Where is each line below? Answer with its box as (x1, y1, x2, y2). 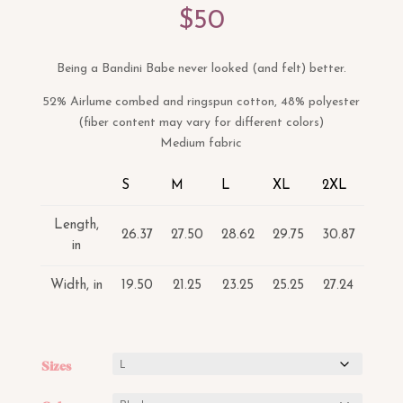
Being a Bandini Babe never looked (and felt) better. (56, 62, 346, 76)
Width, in (49, 279, 103, 293)
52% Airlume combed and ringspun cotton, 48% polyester (42, 95, 361, 110)
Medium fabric (160, 137, 243, 151)
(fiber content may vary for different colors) (78, 116, 325, 130)
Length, (53, 219, 99, 233)
